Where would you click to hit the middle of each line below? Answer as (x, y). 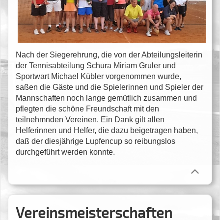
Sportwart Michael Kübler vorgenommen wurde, (98, 76)
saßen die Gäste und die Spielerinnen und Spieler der (110, 87)
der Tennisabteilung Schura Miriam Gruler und (96, 65)
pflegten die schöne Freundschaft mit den (87, 109)
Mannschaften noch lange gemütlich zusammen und (106, 98)
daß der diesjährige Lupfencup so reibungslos (96, 141)
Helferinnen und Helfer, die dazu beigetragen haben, (107, 130)
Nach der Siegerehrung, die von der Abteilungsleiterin (109, 55)
